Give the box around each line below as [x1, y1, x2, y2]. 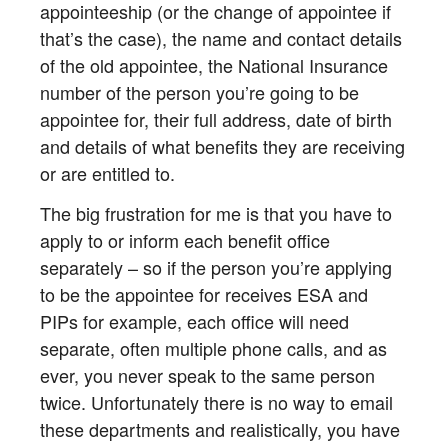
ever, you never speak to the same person [40, 362, 375, 389]
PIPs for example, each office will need [40, 308, 349, 335]
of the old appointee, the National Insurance [40, 51, 388, 78]
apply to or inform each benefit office [40, 227, 330, 254]
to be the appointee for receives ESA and [40, 281, 368, 308]
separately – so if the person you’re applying [40, 254, 392, 281]
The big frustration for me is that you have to [40, 200, 392, 227]
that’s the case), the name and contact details [40, 24, 402, 51]
